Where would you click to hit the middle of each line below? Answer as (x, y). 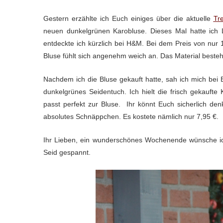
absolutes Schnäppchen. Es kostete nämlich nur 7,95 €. (132, 116)
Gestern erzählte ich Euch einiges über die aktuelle (128, 18)
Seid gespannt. (67, 152)
